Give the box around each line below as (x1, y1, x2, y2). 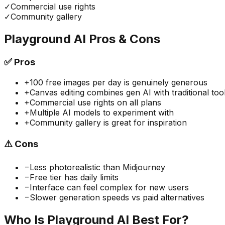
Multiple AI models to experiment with (30, 107, 174, 118)
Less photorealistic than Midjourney (30, 162, 165, 173)
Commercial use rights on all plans (30, 97, 161, 107)
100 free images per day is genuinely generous (30, 77, 207, 87)
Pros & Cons (86, 32, 160, 47)
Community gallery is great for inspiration (30, 117, 187, 128)
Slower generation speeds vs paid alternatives (30, 192, 204, 203)
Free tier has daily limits (30, 172, 119, 183)
